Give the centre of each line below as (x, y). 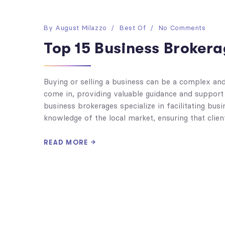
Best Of (133, 28)
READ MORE (66, 142)
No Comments (182, 28)
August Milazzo (81, 28)
